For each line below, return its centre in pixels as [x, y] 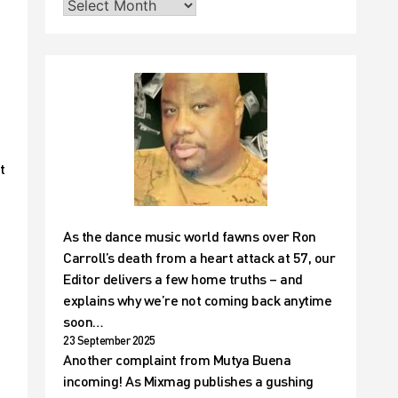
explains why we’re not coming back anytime [197, 300]
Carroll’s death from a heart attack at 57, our [199, 257]
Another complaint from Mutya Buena [177, 359]
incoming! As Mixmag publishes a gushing [188, 381]
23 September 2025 [109, 340]
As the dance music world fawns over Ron [190, 236]
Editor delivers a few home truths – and [183, 279]
